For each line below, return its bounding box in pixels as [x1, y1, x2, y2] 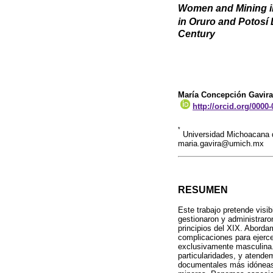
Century [178, 27, 215, 39]
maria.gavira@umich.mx [178, 139, 264, 149]
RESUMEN [178, 185, 228, 196]
